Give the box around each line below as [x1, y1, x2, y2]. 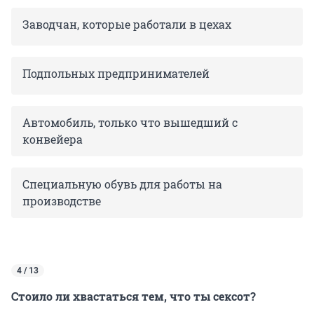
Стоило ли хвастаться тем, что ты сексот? [11, 288, 256, 303]
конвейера [22, 131, 83, 146]
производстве [22, 193, 101, 208]
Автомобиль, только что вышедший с [22, 114, 238, 130]
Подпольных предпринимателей [22, 65, 210, 81]
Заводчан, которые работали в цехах [22, 16, 231, 32]
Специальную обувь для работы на [22, 176, 222, 191]
